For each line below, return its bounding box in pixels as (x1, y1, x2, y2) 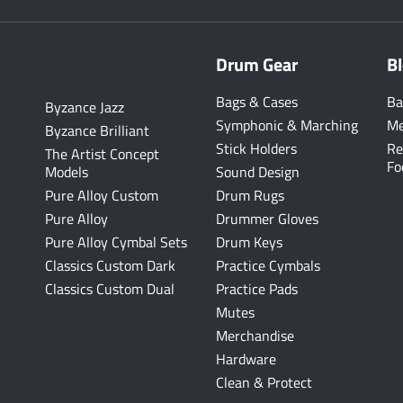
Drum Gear (216, 50, 298, 78)
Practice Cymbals (216, 255, 320, 276)
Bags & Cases (216, 91, 298, 112)
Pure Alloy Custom (45, 184, 158, 206)
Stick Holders (216, 138, 297, 159)
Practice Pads (216, 278, 298, 300)
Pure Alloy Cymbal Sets (45, 231, 187, 253)
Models (45, 161, 88, 183)
